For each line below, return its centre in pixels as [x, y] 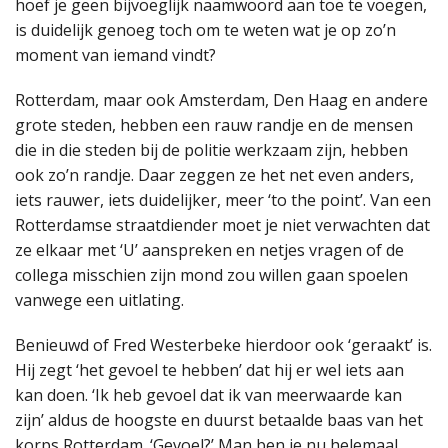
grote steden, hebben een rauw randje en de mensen [214, 124]
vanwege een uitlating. [101, 299]
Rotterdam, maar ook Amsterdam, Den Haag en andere [221, 99]
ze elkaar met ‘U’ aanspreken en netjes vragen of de [209, 249]
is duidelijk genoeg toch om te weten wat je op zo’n [205, 29]
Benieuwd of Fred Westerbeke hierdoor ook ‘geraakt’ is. [223, 344]
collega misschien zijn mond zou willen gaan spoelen [211, 274]
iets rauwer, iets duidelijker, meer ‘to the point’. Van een [223, 199]
